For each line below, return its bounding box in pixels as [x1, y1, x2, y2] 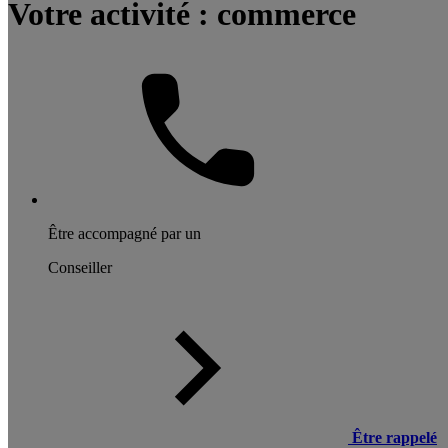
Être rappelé [352, 428, 437, 446]
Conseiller [48, 258, 112, 276]
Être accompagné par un [48, 224, 201, 242]
